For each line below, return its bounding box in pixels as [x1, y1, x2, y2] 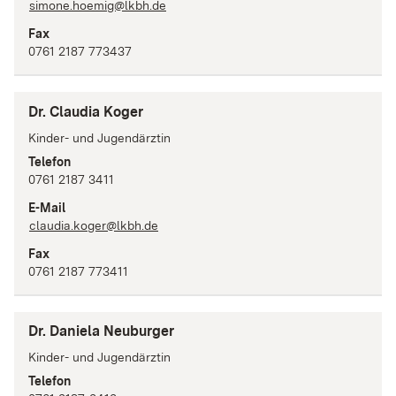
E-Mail [28, 200, 65, 215]
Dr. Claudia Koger [28, 103, 143, 120]
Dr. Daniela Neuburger [28, 323, 174, 340]
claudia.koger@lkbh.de [29, 217, 158, 232]
